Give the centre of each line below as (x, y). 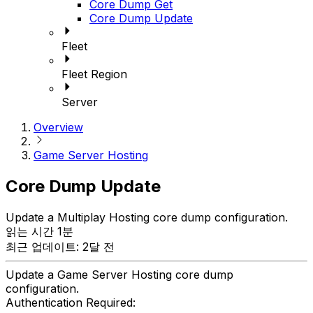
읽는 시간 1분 (39, 232)
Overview (58, 128)
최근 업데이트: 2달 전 (60, 247)
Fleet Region (94, 74)
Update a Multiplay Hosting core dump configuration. (147, 218)
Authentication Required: (71, 303)
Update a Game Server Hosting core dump (119, 275)
